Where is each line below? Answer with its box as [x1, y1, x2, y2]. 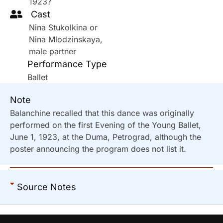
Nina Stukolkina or [29, 22, 98, 32]
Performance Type [27, 58, 107, 69]
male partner [29, 46, 76, 56]
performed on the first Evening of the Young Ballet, [10, 119, 201, 130]
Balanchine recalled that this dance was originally [10, 108, 194, 118]
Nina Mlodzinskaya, [29, 34, 103, 44]
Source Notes [17, 181, 76, 192]
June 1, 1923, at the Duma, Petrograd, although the [10, 131, 201, 142]
